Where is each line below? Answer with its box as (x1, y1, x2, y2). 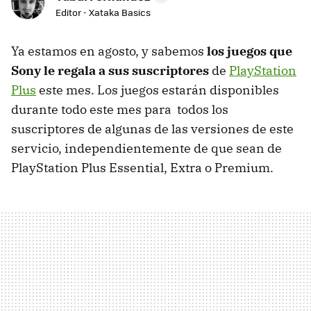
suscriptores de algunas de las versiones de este (11, 121, 294, 137)
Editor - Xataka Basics (56, 6, 151, 19)
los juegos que (207, 43, 292, 60)
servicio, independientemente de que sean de (11, 140, 282, 157)
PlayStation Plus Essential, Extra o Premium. (11, 160, 274, 176)
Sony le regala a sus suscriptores (11, 62, 209, 79)
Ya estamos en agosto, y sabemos (11, 43, 207, 60)
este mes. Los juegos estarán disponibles (36, 82, 279, 99)
